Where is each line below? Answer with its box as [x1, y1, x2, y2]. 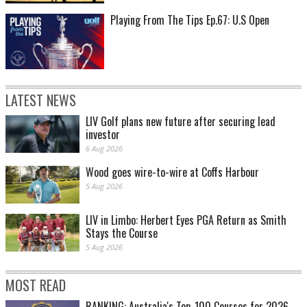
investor [86, 125, 120, 143]
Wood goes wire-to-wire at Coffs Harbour [86, 163, 259, 180]
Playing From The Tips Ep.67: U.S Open [110, 12, 269, 29]
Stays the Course [86, 225, 158, 242]
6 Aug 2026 [86, 143, 123, 153]
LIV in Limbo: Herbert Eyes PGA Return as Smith [86, 212, 286, 229]
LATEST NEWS [5, 89, 76, 110]
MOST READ [5, 275, 66, 296]
